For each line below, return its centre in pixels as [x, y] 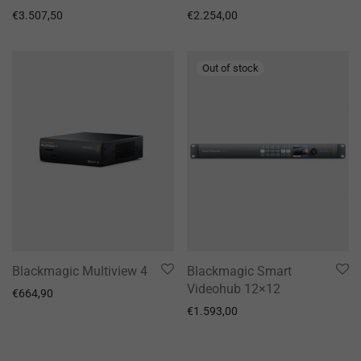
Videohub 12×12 [234, 289]
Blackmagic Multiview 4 [80, 272]
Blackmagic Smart [239, 272]
